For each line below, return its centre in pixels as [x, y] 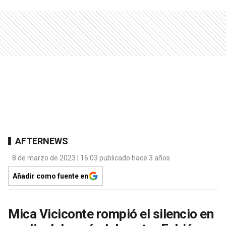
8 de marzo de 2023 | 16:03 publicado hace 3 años [91, 158]
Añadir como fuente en [50, 176]
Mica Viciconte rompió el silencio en [111, 214]
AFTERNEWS [42, 141]
